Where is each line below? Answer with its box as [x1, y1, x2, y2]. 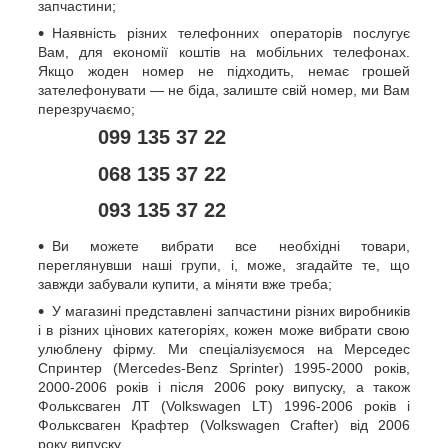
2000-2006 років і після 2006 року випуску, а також [38, 378, 410, 395]
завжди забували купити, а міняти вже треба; [38, 275, 332, 292]
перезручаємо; [38, 100, 135, 117]
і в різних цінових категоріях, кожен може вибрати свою [38, 321, 410, 338]
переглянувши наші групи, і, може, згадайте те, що [38, 256, 410, 273]
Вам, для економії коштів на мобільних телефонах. [38, 43, 410, 60]
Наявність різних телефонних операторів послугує [52, 24, 410, 41]
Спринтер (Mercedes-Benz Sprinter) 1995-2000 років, [38, 359, 410, 376]
